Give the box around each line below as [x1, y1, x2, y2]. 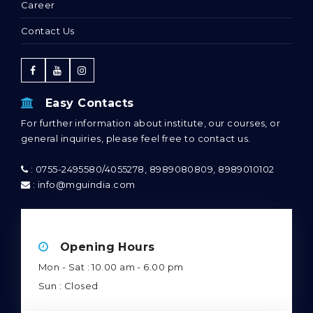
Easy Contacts [34, 148, 134, 162]
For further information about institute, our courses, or [21, 169, 281, 181]
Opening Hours [48, 292, 155, 306]
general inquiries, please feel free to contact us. [21, 184, 251, 196]
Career [21, 51, 55, 63]
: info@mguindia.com [30, 231, 136, 242]
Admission [21, 25, 71, 37]
